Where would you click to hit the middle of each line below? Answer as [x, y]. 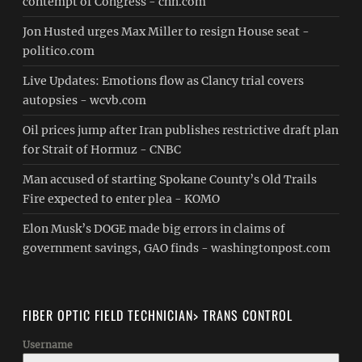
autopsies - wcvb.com [85, 100]
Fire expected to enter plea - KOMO [122, 199]
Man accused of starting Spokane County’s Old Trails [170, 179]
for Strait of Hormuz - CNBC [102, 149]
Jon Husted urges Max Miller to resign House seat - [166, 32]
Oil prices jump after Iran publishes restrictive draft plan [181, 130]
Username [48, 345]
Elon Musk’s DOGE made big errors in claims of [154, 229]
